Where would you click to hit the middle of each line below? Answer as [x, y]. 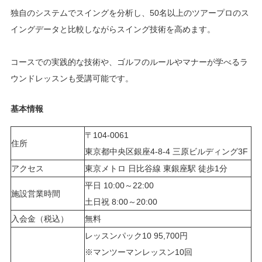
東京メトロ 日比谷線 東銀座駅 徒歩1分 [156, 168]
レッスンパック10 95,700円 [136, 235]
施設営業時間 [35, 193]
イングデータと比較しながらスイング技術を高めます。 [113, 29]
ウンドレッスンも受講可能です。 [72, 78]
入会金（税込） [39, 218]
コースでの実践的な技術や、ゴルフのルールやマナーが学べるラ [129, 62]
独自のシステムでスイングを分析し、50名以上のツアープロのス [130, 13]
